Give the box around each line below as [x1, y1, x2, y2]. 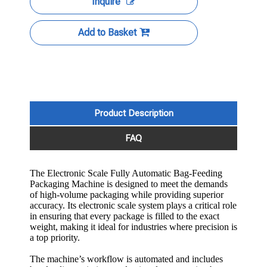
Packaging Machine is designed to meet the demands [30, 178, 228, 189]
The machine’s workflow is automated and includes [30, 253, 223, 264]
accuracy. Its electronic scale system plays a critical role [30, 200, 237, 210]
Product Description [94, 107, 173, 119]
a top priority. [30, 232, 80, 243]
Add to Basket [78, 26, 136, 38]
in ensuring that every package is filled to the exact [30, 210, 219, 221]
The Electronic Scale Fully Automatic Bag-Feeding [30, 167, 222, 178]
